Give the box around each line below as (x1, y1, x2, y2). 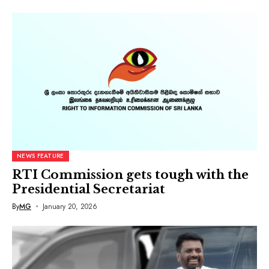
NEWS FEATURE (17, 151, 64, 160)
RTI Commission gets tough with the (12, 167, 249, 182)
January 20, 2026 (42, 201, 97, 212)
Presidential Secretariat (12, 181, 165, 196)
